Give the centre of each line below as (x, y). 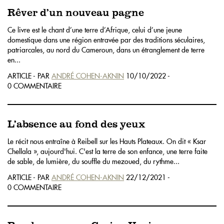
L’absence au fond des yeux (76, 124)
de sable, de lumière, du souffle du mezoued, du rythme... (93, 161)
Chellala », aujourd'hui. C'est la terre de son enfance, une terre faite (107, 151)
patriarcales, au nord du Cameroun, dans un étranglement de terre (106, 50)
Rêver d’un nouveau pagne (76, 13)
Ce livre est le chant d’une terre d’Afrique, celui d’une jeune (95, 30)
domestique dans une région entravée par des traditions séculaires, (106, 40)
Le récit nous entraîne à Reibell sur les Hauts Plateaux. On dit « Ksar (107, 141)
